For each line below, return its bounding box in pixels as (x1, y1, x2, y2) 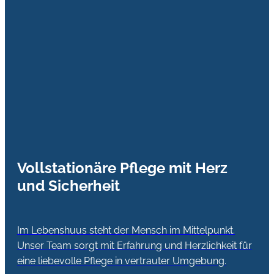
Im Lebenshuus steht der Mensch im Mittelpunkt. (17, 224, 235, 236)
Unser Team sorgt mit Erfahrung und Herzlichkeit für (17, 239, 252, 251)
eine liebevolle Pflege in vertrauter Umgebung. (17, 254, 226, 267)
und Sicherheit (17, 177, 120, 195)
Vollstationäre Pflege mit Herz (17, 159, 228, 177)
